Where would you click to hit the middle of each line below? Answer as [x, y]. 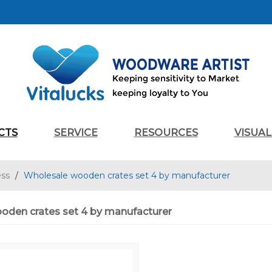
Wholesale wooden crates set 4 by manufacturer [127, 175]
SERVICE [76, 133]
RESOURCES [166, 133]
